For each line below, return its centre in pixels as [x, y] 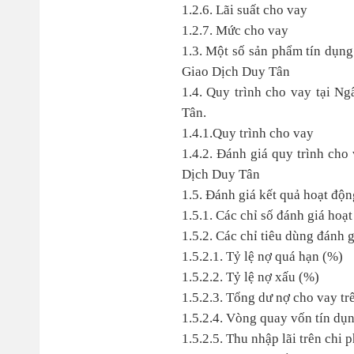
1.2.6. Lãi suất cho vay [244, 10]
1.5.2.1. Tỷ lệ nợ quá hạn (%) [262, 256]
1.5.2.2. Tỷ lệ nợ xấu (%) [250, 277]
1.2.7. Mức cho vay [235, 30]
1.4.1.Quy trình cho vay [247, 133]
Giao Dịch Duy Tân [235, 72]
